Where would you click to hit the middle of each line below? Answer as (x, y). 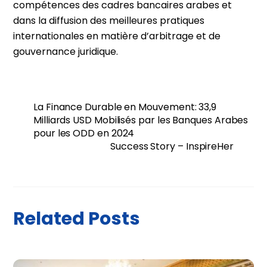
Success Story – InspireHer (172, 147)
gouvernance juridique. (66, 52)
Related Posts (77, 219)
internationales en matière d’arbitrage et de (117, 36)
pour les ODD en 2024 (84, 133)
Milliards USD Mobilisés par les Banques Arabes (141, 120)
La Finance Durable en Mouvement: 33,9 (125, 107)
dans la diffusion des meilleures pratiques (109, 21)
